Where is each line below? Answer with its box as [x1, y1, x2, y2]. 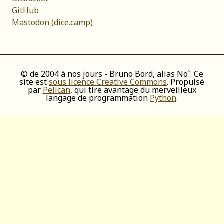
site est [19, 76, 49, 87]
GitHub [12, 5, 39, 16]
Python [150, 92, 176, 103]
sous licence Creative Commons [49, 76, 167, 87]
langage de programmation [46, 92, 150, 103]
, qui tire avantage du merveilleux [70, 84, 196, 95]
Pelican [42, 84, 70, 95]
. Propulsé [167, 76, 204, 87]
